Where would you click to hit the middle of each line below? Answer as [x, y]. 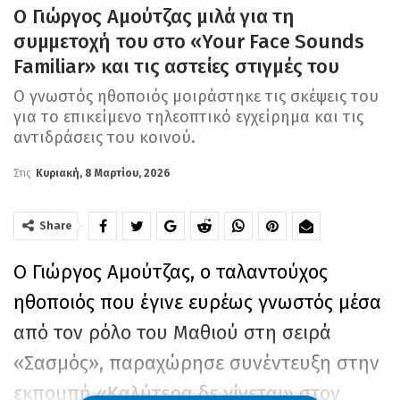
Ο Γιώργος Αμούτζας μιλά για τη [154, 17]
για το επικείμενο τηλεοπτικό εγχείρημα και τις [188, 117]
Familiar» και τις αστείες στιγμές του [176, 67]
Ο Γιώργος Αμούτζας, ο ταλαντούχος [171, 272]
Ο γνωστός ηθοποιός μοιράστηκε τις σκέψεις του [196, 97]
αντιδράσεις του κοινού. [104, 138]
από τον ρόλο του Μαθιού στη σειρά [172, 333]
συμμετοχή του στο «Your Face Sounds [189, 42]
